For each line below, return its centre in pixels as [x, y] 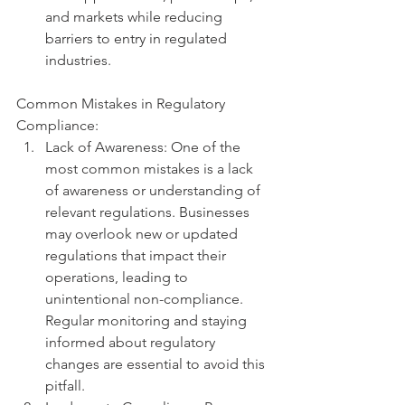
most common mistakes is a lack [151, 169]
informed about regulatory [132, 343]
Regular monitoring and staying [148, 321]
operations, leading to [118, 278]
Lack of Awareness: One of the [145, 147]
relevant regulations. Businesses [149, 212]
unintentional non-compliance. [146, 299]
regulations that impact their [137, 256]
